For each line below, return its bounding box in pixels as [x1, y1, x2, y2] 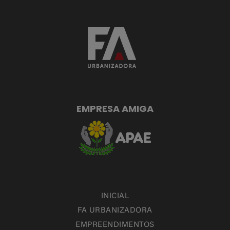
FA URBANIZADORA [78, 207, 152, 215]
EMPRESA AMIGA [76, 102, 154, 115]
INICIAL [101, 193, 129, 201]
